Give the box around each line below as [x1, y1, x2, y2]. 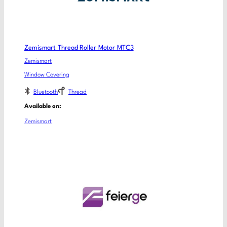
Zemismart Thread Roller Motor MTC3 [24, 44, 134, 51]
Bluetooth [33, 89, 58, 95]
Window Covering [24, 72, 69, 79]
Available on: [24, 103, 61, 110]
